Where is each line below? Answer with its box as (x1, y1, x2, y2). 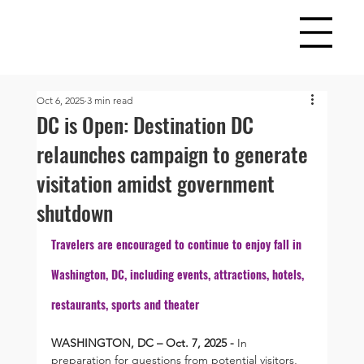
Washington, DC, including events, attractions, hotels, (50, 265, 307, 283)
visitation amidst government (36, 167, 275, 199)
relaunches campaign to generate (36, 137, 308, 170)
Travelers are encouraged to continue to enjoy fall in (50, 235, 305, 253)
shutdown (36, 196, 113, 228)
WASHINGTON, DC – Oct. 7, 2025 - (50, 335, 237, 350)
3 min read (86, 93, 132, 106)
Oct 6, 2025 (36, 93, 84, 106)
